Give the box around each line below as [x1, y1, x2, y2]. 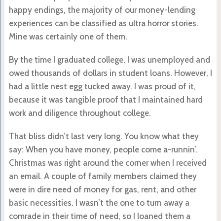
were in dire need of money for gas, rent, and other [8, 184, 196, 194]
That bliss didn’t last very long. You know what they [8, 131, 199, 141]
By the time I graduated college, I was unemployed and [8, 54, 210, 65]
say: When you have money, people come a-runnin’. [8, 144, 197, 154]
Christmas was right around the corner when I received [8, 157, 207, 168]
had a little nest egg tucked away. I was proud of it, [8, 81, 196, 91]
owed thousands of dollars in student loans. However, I [8, 68, 212, 78]
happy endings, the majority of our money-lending [8, 4, 195, 15]
